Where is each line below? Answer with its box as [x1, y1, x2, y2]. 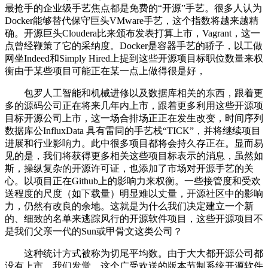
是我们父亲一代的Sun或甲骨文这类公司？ [5, 226, 182, 236]
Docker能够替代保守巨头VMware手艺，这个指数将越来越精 [5, 15, 258, 26]
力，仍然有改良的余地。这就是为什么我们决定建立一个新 [5, 200, 254, 211]
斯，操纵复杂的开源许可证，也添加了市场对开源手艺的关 [5, 163, 254, 173]
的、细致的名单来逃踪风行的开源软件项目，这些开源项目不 [5, 213, 263, 224]
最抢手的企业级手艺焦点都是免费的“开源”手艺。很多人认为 [5, 2, 262, 13]
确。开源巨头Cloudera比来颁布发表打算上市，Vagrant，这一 [5, 28, 260, 38]
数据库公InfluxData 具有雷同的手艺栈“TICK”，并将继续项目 [5, 125, 261, 136]
